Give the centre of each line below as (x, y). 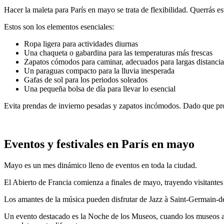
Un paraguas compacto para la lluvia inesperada (99, 71)
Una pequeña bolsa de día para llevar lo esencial (100, 89)
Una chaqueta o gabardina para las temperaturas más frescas (118, 53)
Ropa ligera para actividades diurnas (81, 44)
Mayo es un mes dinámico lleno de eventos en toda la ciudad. (100, 165)
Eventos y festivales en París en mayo (99, 144)
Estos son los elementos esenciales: (59, 27)
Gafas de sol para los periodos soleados (86, 80)
